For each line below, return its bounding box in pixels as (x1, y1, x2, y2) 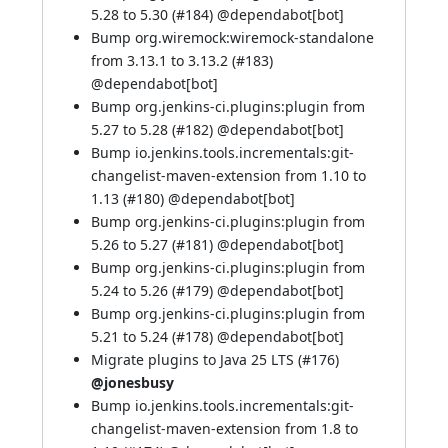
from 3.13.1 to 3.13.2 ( (91, 51, 236, 70)
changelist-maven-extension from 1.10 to (91, 166, 366, 185)
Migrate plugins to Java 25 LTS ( (91, 350, 302, 369)
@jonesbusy (91, 373, 174, 392)
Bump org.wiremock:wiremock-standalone (91, 28, 374, 47)
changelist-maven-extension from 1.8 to (91, 419, 358, 438)
